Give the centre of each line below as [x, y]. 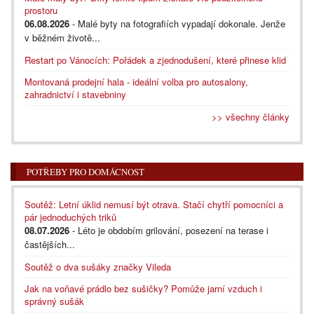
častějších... [50, 244]
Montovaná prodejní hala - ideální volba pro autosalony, [136, 81]
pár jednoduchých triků [70, 217]
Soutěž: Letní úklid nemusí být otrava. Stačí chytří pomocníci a [154, 204]
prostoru [41, 10]
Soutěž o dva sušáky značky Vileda [98, 266]
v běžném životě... [62, 37]
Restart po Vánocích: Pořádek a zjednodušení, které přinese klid [155, 60]
